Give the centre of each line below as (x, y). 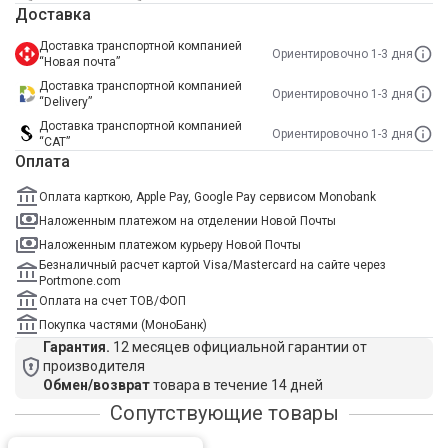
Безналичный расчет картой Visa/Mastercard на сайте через (212, 265)
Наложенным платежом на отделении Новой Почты (187, 221)
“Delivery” (65, 102)
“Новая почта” (79, 62)
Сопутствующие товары (224, 413)
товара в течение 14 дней (236, 385)
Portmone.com (80, 281)
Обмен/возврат (96, 385)
